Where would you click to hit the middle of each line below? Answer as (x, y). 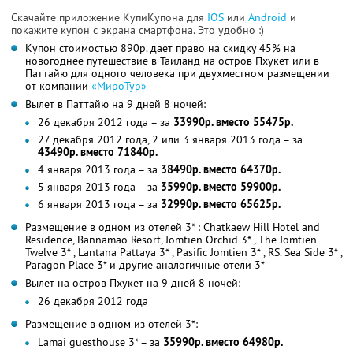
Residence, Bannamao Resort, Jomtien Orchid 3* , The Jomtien (171, 239)
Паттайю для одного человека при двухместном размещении (177, 73)
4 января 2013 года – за (99, 169)
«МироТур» (119, 85)
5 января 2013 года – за (99, 186)
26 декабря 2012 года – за (106, 122)
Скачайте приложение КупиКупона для (109, 17)
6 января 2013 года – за (99, 204)
